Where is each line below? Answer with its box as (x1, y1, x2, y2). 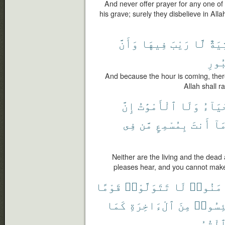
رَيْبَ (170, 35, 190, 51)
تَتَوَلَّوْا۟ (125, 178, 170, 194)
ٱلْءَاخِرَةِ (129, 197, 175, 212)
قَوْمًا (95, 178, 122, 194)
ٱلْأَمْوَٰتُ (138, 97, 177, 113)
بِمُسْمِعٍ (155, 116, 188, 132)
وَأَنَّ (119, 35, 138, 51)
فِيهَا (141, 35, 167, 51)
